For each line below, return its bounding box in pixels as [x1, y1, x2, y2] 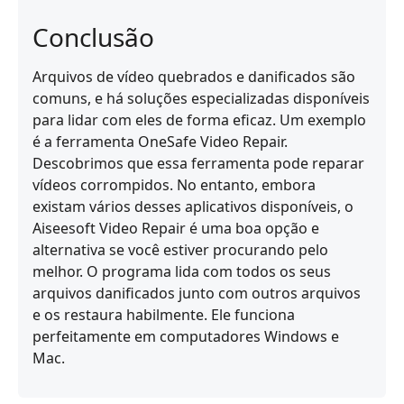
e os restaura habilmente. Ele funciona [32, 305, 295, 326]
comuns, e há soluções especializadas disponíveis [32, 88, 370, 109]
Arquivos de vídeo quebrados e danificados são [32, 67, 355, 87]
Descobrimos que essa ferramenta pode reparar [32, 153, 364, 174]
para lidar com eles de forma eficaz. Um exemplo [32, 110, 366, 131]
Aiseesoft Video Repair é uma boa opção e [32, 218, 319, 239]
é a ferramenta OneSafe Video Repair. [32, 132, 288, 152]
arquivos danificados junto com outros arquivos [32, 283, 361, 304]
